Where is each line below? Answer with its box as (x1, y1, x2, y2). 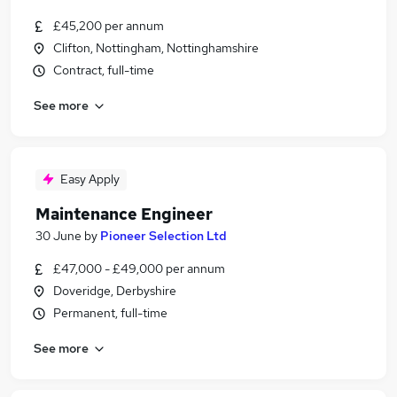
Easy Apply (60, 171, 120, 187)
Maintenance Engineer (35, 204, 213, 224)
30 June (35, 228, 82, 244)
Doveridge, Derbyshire (53, 283, 176, 299)
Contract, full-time (53, 62, 154, 78)
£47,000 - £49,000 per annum (53, 261, 225, 276)
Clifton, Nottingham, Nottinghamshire (53, 40, 259, 56)
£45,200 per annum (53, 18, 164, 34)
